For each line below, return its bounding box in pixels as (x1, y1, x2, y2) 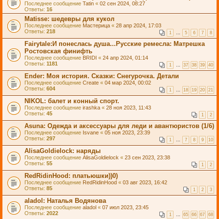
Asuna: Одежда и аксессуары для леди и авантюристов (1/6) (24, 122, 214, 130)
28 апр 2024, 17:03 (116, 22, 161, 28)
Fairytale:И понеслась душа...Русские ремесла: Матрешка (24, 40, 205, 47)
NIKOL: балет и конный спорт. (24, 97, 119, 105)
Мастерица (83, 22, 110, 28)
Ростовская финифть (24, 47, 92, 55)
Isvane (83, 130, 99, 135)
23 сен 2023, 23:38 (125, 154, 170, 160)
